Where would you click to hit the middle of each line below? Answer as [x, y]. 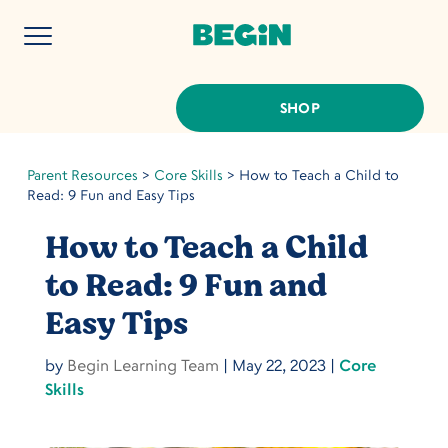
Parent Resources [82, 174]
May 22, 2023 [278, 365]
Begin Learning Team [142, 365]
